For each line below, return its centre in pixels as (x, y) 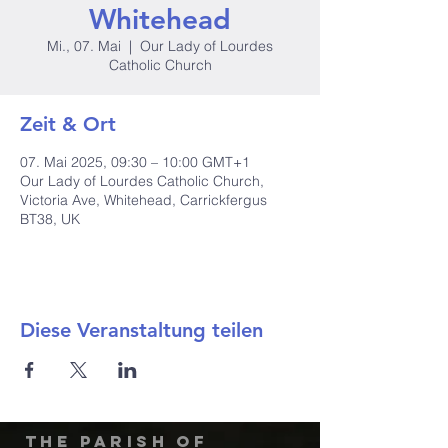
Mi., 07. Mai (84, 46)
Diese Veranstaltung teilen (141, 330)
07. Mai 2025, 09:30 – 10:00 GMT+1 (135, 162)
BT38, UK (50, 219)
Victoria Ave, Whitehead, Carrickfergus (143, 200)
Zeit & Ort (68, 124)
